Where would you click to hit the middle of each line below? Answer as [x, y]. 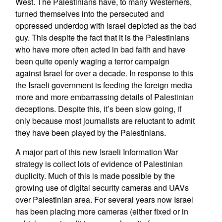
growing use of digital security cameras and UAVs [102, 188]
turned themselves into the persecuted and [89, 14]
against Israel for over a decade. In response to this [104, 73]
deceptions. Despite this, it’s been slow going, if [98, 109]
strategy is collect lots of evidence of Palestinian [99, 164]
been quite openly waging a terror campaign [92, 61]
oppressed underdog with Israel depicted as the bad [106, 26]
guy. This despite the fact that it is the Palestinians [102, 37]
